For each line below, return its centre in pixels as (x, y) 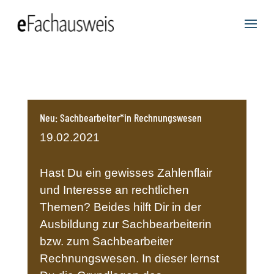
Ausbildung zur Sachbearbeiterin (125, 224)
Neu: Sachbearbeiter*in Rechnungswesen (120, 117)
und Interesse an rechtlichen (114, 190)
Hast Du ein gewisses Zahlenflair (126, 173)
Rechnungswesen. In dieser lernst (129, 258)
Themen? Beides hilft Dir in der (120, 207)
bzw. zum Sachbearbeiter (106, 241)
